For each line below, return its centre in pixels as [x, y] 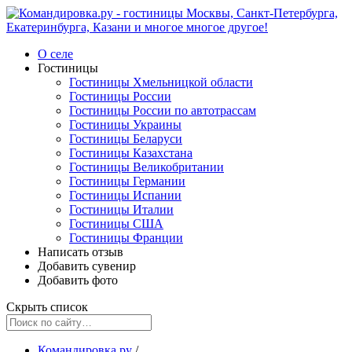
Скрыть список [47, 307]
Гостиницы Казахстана [131, 153]
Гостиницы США [116, 224]
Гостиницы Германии [127, 181]
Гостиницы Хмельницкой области [161, 82]
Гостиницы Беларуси [126, 139]
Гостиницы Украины [125, 125]
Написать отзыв [81, 252]
